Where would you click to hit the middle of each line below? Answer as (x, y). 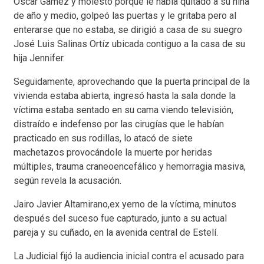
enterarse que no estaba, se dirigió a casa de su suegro (128, 29)
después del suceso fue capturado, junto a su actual (120, 218)
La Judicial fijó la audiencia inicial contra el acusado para (129, 256)
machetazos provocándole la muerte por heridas (113, 152)
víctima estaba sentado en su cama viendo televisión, (123, 110)
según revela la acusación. (67, 180)
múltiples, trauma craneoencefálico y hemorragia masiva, (130, 166)
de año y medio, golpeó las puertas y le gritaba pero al (125, 15)
